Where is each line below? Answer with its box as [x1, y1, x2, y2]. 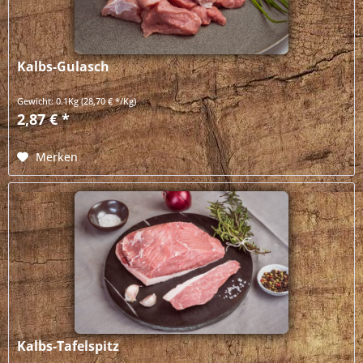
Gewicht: [17, 94, 57, 107]
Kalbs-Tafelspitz [17, 337, 120, 356]
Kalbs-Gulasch [17, 57, 110, 75]
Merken [36, 148, 79, 164]
